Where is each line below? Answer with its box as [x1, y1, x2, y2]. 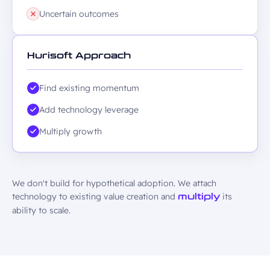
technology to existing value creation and [12, 191, 178, 202]
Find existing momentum [39, 83, 139, 93]
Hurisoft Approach [27, 51, 131, 61]
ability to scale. [12, 205, 71, 216]
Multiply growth [39, 126, 102, 137]
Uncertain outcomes [39, 8, 119, 19]
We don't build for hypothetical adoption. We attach [12, 178, 216, 189]
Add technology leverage [39, 104, 139, 115]
